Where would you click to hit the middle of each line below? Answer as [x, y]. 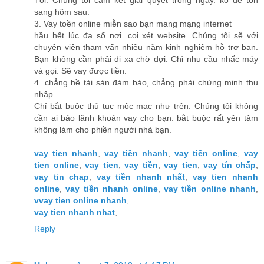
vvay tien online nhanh [80, 201]
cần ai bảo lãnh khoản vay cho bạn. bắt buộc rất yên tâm [146, 118]
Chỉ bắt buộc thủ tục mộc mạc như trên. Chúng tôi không [146, 106]
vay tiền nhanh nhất [141, 177]
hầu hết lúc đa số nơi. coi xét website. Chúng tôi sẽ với [146, 36]
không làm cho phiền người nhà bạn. [103, 130]
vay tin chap [62, 177]
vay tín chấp [230, 165]
